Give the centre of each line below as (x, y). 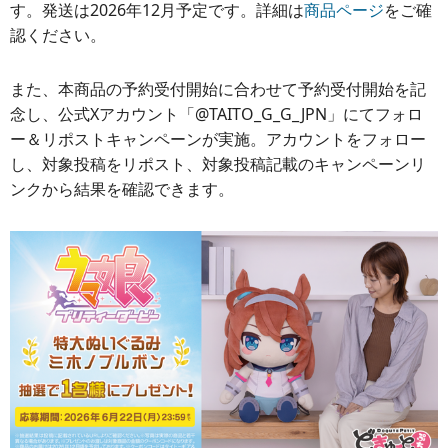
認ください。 (58, 34)
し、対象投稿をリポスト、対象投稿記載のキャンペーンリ (218, 163)
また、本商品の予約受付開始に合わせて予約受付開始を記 (218, 88)
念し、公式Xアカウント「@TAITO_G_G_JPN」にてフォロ (216, 113)
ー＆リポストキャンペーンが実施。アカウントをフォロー (218, 138)
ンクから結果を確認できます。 (122, 188)
